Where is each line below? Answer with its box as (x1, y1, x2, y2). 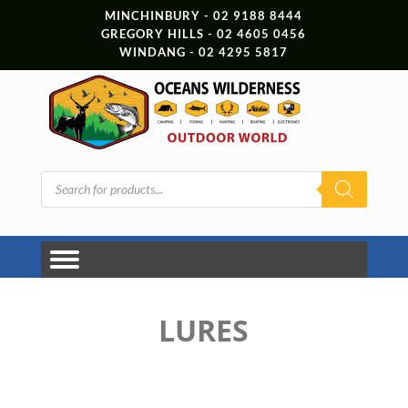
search (39, 180, 77, 197)
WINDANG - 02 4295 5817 (119, 45, 289, 59)
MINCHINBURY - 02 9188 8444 (105, 8, 303, 23)
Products (39, 168, 92, 184)
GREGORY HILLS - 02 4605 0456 (101, 26, 307, 41)
